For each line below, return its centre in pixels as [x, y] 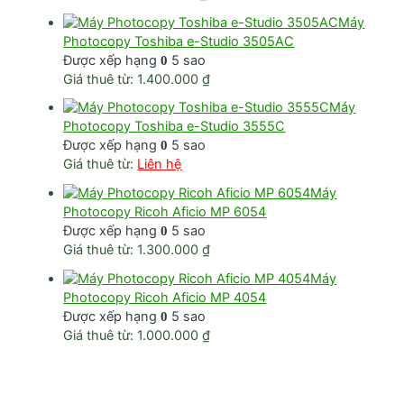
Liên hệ [160, 165]
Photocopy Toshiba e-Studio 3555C [174, 127]
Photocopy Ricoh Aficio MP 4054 [165, 298]
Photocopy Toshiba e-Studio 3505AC [179, 41]
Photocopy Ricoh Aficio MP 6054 [165, 212]
